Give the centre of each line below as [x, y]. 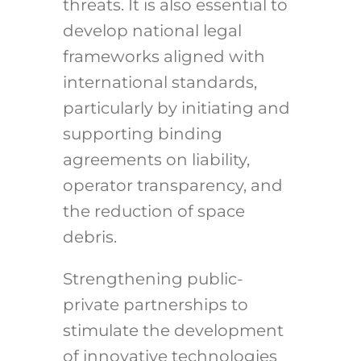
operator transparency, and [172, 186]
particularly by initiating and [176, 108]
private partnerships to [155, 305]
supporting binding [142, 134]
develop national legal [152, 31]
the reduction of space [154, 212]
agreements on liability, [156, 160]
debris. [89, 237]
